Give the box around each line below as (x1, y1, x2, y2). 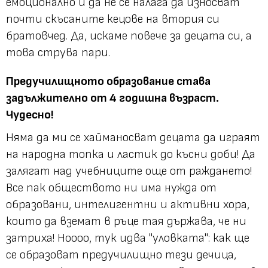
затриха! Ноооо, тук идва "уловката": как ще (6, 230, 249, 245)
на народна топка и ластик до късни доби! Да (6, 147, 255, 162)
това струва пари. (6, 45, 110, 60)
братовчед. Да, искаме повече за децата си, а (6, 28, 252, 43)
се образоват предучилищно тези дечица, (6, 247, 236, 262)
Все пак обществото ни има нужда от (6, 180, 217, 195)
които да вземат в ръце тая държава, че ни (6, 214, 246, 229)
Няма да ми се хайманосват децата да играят (6, 130, 260, 145)
